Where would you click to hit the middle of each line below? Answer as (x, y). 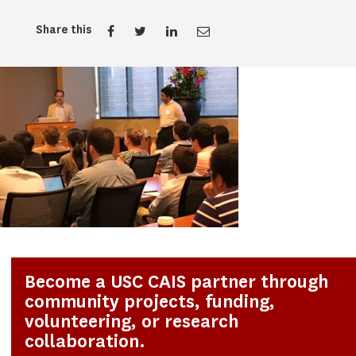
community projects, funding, (150, 301)
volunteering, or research (132, 321)
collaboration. (85, 341)
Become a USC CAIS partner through (177, 281)
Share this (64, 29)
